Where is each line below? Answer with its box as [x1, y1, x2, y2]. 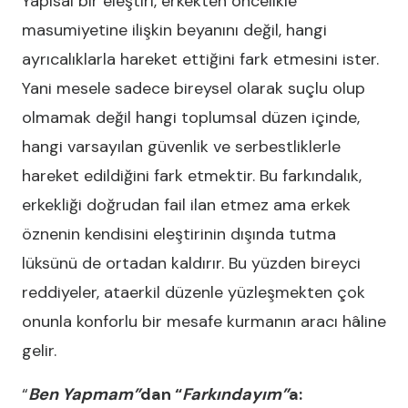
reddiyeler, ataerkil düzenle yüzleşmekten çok [22, 281, 365, 303]
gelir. [22, 340, 56, 362]
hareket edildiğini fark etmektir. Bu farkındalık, [22, 165, 362, 187]
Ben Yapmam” [28, 383, 140, 405]
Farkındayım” [182, 383, 289, 405]
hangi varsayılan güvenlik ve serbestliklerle [22, 136, 341, 158]
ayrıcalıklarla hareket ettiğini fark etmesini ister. [22, 48, 379, 70]
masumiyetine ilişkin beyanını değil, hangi [22, 19, 327, 41]
